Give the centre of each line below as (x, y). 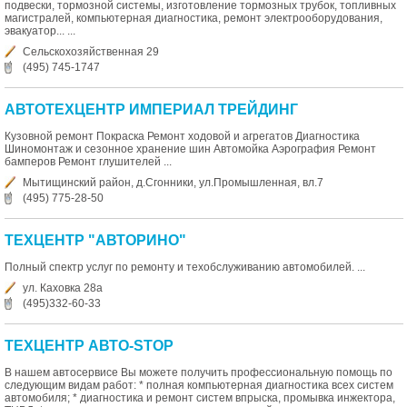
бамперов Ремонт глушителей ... (88, 161)
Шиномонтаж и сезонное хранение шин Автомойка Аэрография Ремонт (190, 149)
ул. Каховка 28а (63, 288)
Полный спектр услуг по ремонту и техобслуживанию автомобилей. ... (185, 268)
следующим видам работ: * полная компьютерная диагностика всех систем (199, 386)
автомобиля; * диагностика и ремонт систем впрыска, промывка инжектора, (200, 398)
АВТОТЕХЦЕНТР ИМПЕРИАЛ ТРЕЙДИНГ (151, 109)
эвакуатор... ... (40, 30)
